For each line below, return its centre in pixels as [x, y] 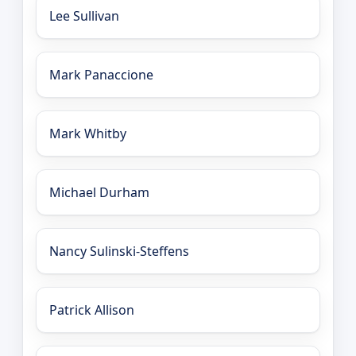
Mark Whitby [88, 133]
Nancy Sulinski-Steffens [119, 251]
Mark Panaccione [101, 74]
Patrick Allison [92, 310]
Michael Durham [99, 192]
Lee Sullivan [84, 15]
